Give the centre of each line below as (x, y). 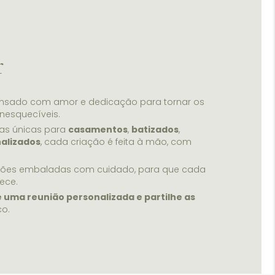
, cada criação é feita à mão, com (116, 142)
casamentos (98, 130)
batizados (155, 130)
